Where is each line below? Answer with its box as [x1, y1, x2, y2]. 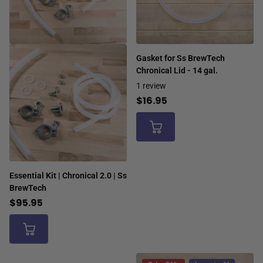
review [143, 81, 166, 91]
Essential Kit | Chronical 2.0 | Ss [9, 171, 127, 181]
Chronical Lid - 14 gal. [136, 66, 218, 76]
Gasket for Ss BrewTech [136, 53, 225, 63]
